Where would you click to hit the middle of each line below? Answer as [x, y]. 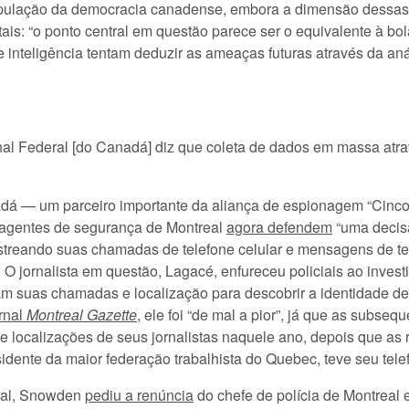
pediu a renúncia [139, 395]
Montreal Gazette [82, 315]
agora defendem [279, 227]
